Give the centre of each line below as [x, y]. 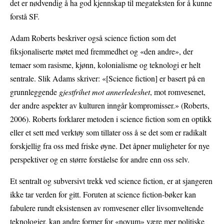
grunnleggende [34, 92]
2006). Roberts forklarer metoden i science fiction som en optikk [111, 119]
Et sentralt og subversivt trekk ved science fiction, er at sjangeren [111, 181]
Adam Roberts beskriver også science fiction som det [93, 38]
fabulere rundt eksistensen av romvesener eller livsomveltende [107, 208]
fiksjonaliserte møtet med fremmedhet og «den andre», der [101, 51]
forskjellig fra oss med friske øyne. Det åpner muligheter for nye [110, 146]
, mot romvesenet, [178, 92]
